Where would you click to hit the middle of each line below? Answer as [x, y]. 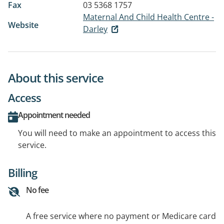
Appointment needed [54, 115]
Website [23, 25]
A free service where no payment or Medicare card [121, 216]
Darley [95, 29]
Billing [22, 173]
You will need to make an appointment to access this [117, 133]
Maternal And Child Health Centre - [148, 17]
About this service [56, 78]
